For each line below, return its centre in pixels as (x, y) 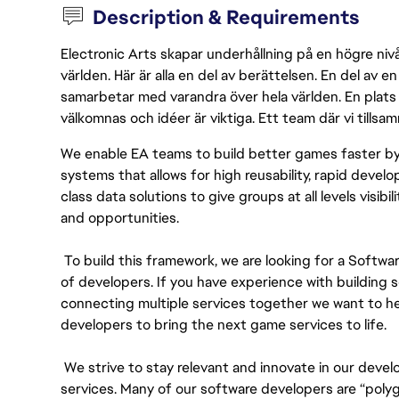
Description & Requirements (227, 17)
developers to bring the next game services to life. (225, 325)
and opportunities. (120, 218)
